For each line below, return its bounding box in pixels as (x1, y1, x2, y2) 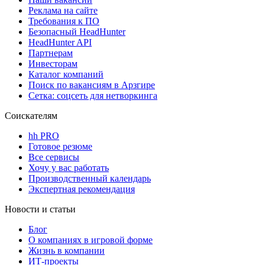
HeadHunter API (28, 37, 92, 48)
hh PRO (28, 131, 59, 141)
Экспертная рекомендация (28, 184, 135, 195)
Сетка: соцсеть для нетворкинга (28, 91, 157, 101)
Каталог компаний (28, 69, 104, 80)
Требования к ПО (28, 16, 99, 27)
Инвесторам (28, 59, 77, 69)
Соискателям (5, 111, 57, 121)
